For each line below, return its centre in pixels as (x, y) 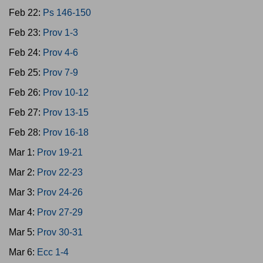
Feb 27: (26, 112)
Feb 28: (26, 132)
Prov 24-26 (60, 192)
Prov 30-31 (60, 232)
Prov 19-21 (60, 152)
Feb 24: (26, 53)
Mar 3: (23, 192)
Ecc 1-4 (53, 252)
